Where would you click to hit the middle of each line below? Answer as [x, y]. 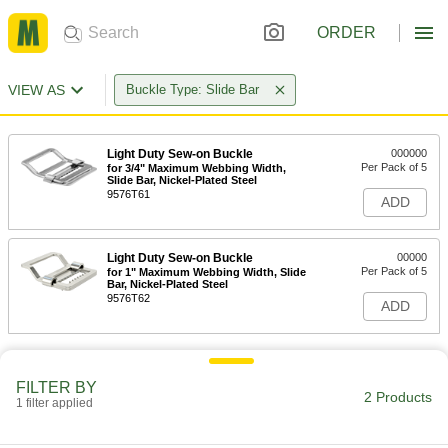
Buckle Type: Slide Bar [192, 89]
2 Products [398, 397]
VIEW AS [36, 90]
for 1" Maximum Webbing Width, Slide [206, 272]
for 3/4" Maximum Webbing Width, [196, 168]
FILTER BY [56, 387]
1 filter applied [54, 403]
